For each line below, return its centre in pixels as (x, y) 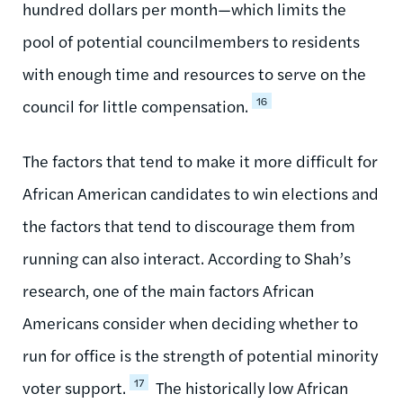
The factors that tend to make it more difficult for (200, 160)
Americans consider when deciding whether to (190, 322)
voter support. (74, 387)
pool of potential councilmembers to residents (191, 40)
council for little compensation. (135, 105)
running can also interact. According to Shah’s (187, 257)
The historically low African (250, 387)
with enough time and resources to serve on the (194, 73)
